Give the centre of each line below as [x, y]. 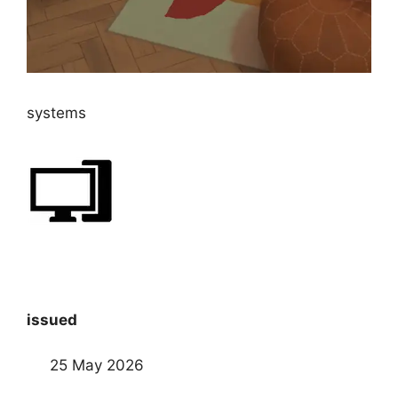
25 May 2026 [96, 365]
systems [56, 112]
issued [52, 320]
